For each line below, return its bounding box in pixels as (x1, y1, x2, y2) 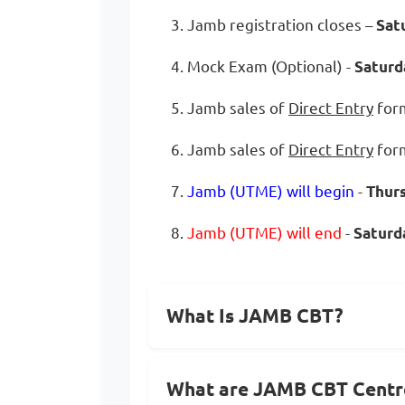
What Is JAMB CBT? (166, 305, 344, 326)
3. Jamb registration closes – (171, 16, 376, 33)
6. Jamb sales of (171, 141, 288, 158)
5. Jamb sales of (171, 99, 288, 117)
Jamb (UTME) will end (187, 224, 342, 241)
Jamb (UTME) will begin (187, 183, 354, 200)
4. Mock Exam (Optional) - (171, 58, 354, 75)
